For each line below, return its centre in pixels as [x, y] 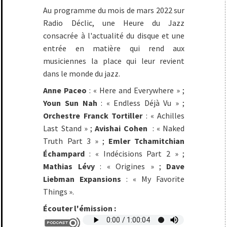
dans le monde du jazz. [82, 74]
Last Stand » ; [69, 128]
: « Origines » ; [130, 166]
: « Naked [167, 128]
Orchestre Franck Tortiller [93, 116]
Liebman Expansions [82, 179]
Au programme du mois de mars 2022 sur [114, 10]
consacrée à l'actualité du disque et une [114, 36]
